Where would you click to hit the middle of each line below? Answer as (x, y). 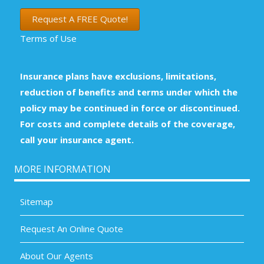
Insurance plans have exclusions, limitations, (118, 76)
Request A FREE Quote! (80, 19)
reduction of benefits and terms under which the (129, 92)
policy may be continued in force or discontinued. (130, 108)
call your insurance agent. (77, 139)
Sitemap (37, 201)
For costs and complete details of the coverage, (128, 123)
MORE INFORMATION (63, 169)
